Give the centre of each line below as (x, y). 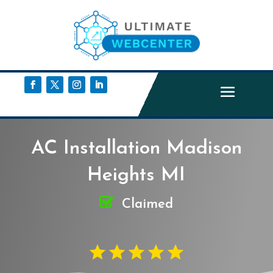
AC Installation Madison (136, 148)
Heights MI (136, 175)
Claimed (148, 204)
